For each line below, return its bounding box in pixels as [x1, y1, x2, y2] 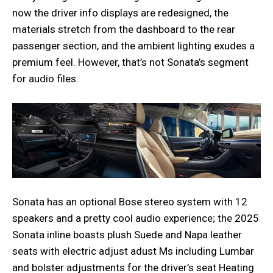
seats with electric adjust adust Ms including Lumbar [12, 244, 254, 257]
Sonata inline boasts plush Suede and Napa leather [12, 228, 242, 241]
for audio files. [12, 72, 79, 85]
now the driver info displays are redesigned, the [12, 6, 229, 19]
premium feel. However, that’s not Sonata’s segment [12, 55, 249, 68]
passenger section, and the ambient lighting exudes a [12, 39, 255, 52]
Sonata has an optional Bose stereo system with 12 [12, 195, 247, 208]
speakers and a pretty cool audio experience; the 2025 [12, 211, 259, 224]
